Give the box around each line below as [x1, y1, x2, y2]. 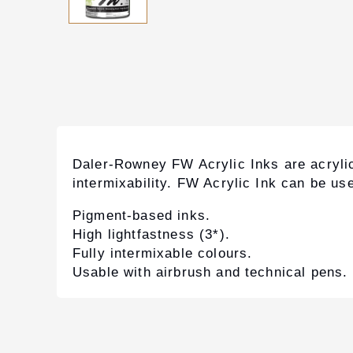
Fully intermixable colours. [72, 246, 253, 262]
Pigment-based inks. [72, 208, 211, 224]
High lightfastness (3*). [72, 227, 230, 243]
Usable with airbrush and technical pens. [72, 265, 348, 281]
